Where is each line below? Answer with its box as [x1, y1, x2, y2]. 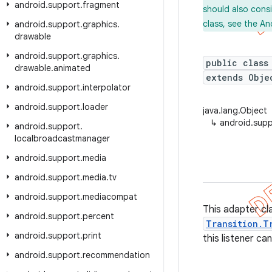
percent [83, 211, 114, 222]
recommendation [83, 250, 150, 260]
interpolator [83, 82, 131, 93]
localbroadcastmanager [15, 133, 110, 144]
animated [53, 63, 90, 73]
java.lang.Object [203, 105, 267, 116]
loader [83, 101, 108, 112]
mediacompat [83, 191, 137, 202]
